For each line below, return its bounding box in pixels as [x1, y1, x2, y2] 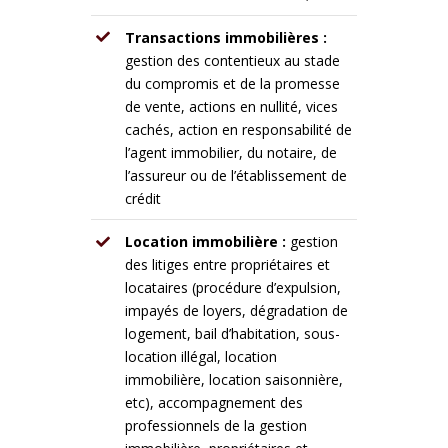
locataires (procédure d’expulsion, [124, 278, 341, 298]
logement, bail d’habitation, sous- [124, 324, 340, 344]
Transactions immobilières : [124, 27, 327, 47]
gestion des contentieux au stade [124, 50, 340, 70]
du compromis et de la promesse [124, 73, 340, 93]
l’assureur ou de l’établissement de [124, 165, 347, 185]
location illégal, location [124, 347, 277, 367]
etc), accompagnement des [124, 393, 303, 413]
